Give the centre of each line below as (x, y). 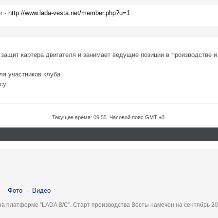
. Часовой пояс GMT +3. (136, 117)
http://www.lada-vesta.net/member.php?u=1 (69, 13)
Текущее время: (73, 117)
